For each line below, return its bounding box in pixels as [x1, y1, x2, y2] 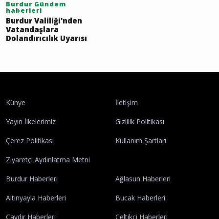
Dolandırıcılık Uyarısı [6, 33, 87, 44]
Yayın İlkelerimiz [6, 117, 56, 127]
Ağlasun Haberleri [115, 174, 171, 184]
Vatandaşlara [6, 24, 59, 35]
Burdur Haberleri [6, 174, 58, 184]
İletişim [115, 98, 138, 108]
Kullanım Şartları [115, 136, 166, 146]
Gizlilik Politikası [115, 117, 164, 127]
